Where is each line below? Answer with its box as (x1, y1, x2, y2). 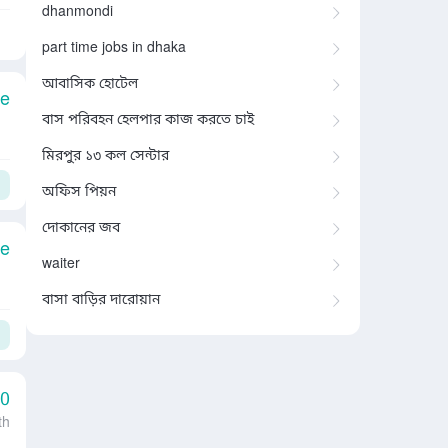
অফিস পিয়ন (42, 183, 116, 202)
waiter (42, 255, 80, 274)
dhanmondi (42, 3, 113, 22)
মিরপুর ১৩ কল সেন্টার (42, 147, 169, 166)
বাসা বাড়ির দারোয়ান (42, 291, 160, 310)
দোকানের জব (42, 219, 120, 238)
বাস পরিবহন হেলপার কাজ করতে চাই (42, 111, 254, 130)
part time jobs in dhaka (42, 39, 186, 58)
